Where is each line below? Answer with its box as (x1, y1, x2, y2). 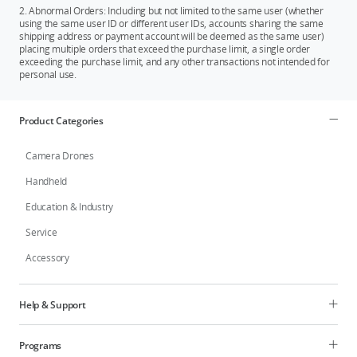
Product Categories (19, 113, 104, 127)
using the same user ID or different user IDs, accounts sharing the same (19, 16, 324, 30)
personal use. (19, 67, 76, 81)
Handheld (25, 174, 68, 188)
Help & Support (19, 297, 86, 312)
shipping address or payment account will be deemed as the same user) (19, 29, 324, 43)
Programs (19, 338, 62, 352)
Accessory (25, 250, 69, 265)
